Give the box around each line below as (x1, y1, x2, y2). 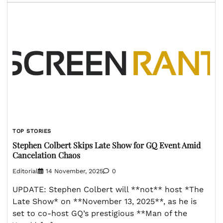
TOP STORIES (12, 127, 51, 134)
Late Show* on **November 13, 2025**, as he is (12, 197, 197, 207)
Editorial (12, 167, 38, 175)
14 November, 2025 (46, 167, 103, 175)
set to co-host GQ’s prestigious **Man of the (12, 209, 187, 219)
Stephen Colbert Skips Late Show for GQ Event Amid (12, 139, 201, 150)
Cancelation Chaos (12, 149, 80, 160)
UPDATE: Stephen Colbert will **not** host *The (12, 185, 204, 195)
